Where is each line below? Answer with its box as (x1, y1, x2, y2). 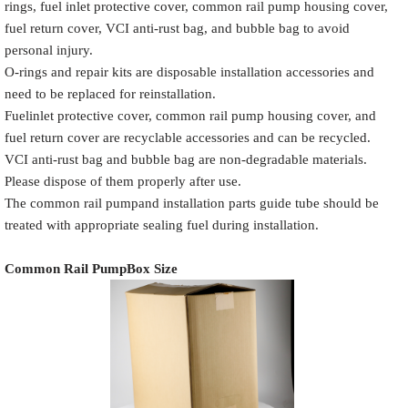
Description (42, 230, 105, 244)
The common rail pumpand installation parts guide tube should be (5, 196, 379, 210)
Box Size (127, 261, 178, 276)
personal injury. (5, 43, 93, 57)
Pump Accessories (143, 250, 236, 263)
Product (314, 221, 354, 235)
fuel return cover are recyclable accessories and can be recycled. (5, 130, 371, 145)
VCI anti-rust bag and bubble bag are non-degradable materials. (5, 152, 367, 167)
